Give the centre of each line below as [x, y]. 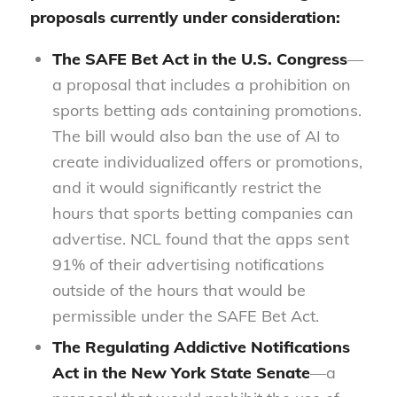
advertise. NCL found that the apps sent [200, 238]
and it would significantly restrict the [187, 187]
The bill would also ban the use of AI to [195, 136]
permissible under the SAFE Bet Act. [185, 315]
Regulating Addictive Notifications [217, 346]
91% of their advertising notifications [188, 264]
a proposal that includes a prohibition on [201, 84]
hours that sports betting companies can [202, 213]
